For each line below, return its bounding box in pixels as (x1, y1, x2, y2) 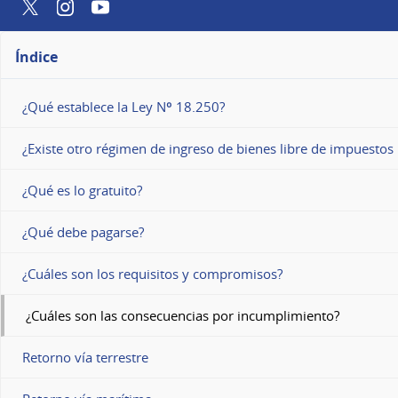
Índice (15, 47, 58, 68)
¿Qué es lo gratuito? (22, 181, 142, 200)
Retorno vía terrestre (22, 348, 148, 367)
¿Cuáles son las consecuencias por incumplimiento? (26, 306, 339, 325)
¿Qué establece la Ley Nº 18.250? (22, 98, 225, 116)
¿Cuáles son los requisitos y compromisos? (22, 265, 283, 283)
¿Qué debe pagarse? (22, 223, 144, 242)
